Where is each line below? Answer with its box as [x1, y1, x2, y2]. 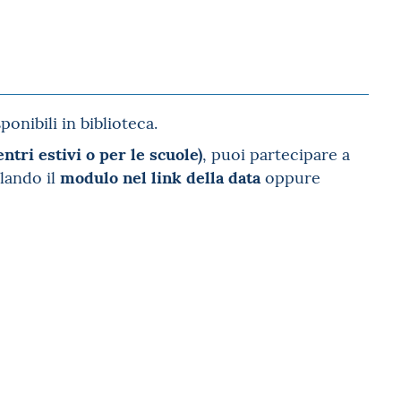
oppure [260, 166, 320, 188]
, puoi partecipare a [202, 142, 350, 165]
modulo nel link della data [60, 164, 260, 188]
